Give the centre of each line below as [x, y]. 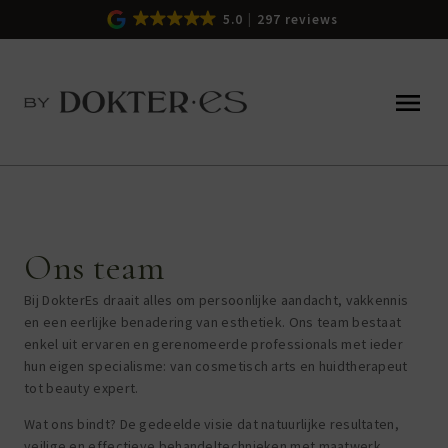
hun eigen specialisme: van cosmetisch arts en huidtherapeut [216, 366]
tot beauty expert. [81, 388]
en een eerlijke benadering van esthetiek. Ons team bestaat [213, 322]
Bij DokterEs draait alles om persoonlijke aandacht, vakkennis [216, 300]
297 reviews [297, 19]
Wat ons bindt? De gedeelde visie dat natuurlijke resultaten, [211, 424]
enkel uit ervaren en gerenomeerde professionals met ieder [214, 344]
